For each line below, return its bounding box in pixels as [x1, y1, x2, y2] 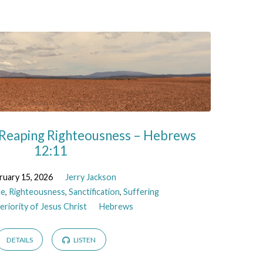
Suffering [123, 186, 160, 197]
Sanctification [69, 186, 120, 197]
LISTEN [72, 235, 96, 245]
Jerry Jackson [65, 171, 116, 182]
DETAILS [6, 235, 33, 245]
